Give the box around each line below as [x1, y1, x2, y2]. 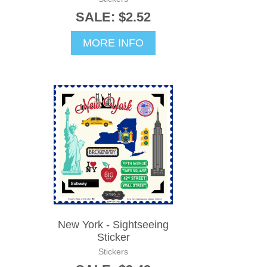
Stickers [98, 246, 128, 256]
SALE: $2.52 [76, 9, 151, 24]
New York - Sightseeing [58, 218, 169, 231]
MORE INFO [83, 36, 144, 49]
